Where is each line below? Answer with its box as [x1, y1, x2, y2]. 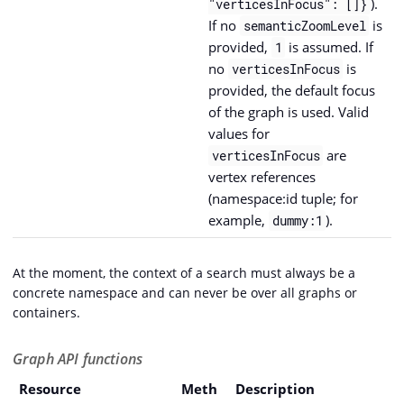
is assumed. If [285, 38, 374, 57]
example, [208, 211, 269, 230]
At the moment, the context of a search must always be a [13, 264, 355, 282]
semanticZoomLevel [243, 17, 366, 35]
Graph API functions [13, 349, 143, 370]
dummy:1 [271, 212, 323, 230]
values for [208, 124, 270, 143]
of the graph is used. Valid [208, 103, 369, 122]
